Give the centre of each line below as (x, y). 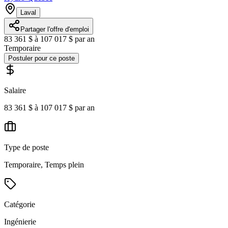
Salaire (15, 91)
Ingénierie (20, 222)
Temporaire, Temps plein (44, 165)
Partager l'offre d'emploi (55, 30)
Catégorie (20, 205)
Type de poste (26, 148)
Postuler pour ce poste (41, 59)
